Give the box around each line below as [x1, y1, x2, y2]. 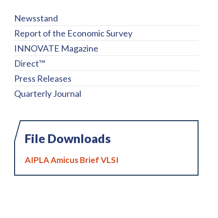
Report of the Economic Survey [14, 28, 132, 39]
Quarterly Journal [14, 88, 81, 99]
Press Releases [14, 73, 72, 84]
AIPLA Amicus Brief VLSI [24, 155, 119, 165]
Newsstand [14, 13, 58, 24]
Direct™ [14, 58, 45, 69]
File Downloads [24, 131, 111, 146]
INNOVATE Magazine [14, 43, 98, 54]
